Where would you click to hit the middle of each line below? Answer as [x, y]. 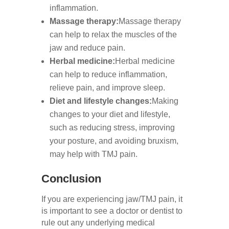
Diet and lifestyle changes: [100, 101]
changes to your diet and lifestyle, [110, 114]
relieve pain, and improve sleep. [107, 87]
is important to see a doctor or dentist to [112, 211]
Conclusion [71, 178]
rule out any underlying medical [98, 222]
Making [165, 101]
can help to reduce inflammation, [108, 74]
